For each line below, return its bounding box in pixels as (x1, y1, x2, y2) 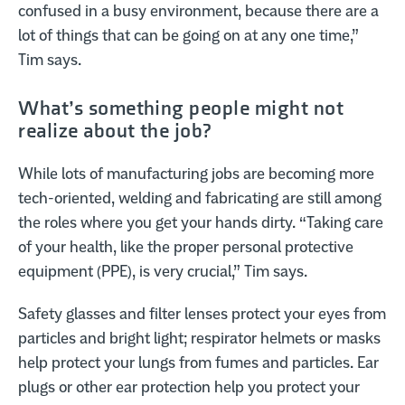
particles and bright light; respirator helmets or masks (18, 327, 381, 348)
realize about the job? (18, 118, 212, 145)
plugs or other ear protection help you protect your (18, 376, 361, 397)
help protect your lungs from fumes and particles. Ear (18, 352, 380, 372)
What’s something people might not (18, 96, 344, 122)
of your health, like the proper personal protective (18, 236, 354, 257)
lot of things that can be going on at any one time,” (18, 24, 360, 45)
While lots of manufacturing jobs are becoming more (18, 163, 375, 184)
